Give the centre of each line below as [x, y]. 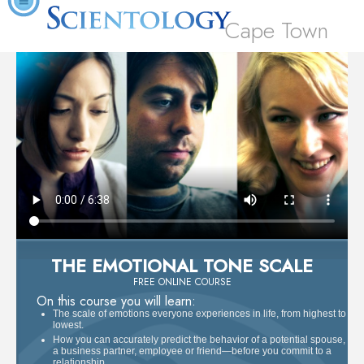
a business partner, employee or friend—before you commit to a [192, 351]
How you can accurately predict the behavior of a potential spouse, [199, 339]
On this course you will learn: [116, 301]
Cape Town [277, 30]
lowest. [68, 325]
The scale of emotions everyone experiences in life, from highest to [199, 313]
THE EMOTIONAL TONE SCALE [182, 265]
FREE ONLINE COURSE [182, 282]
